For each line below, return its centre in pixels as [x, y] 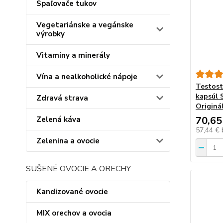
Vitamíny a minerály [73, 55]
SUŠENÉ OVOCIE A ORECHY [78, 169]
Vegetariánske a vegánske [85, 25]
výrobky [51, 34]
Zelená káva [58, 119]
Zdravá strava [62, 98]
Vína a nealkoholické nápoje [87, 77]
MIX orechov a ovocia [74, 213]
